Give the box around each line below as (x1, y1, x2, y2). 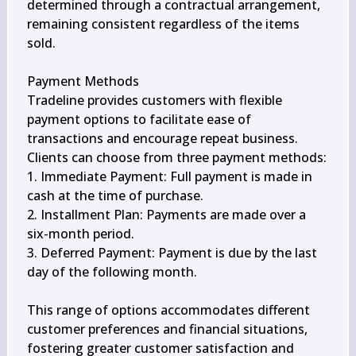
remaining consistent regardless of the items (26, 15, 300, 33)
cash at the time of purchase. (26, 187, 203, 204)
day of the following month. (26, 263, 197, 281)
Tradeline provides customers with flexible (26, 91, 282, 109)
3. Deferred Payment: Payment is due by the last (26, 244, 317, 261)
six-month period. (26, 225, 134, 242)
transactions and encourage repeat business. (26, 130, 298, 147)
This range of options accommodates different (26, 301, 310, 319)
